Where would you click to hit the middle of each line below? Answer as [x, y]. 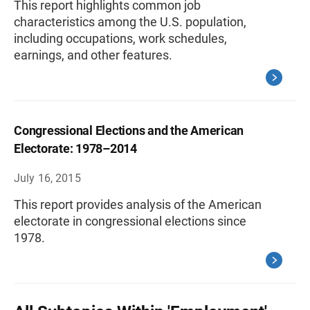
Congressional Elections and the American [129, 130]
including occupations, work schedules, [120, 38]
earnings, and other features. [93, 55]
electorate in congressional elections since [130, 221]
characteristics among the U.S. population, [130, 22]
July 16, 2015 [47, 178]
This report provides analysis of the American [138, 204]
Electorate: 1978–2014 [75, 148]
